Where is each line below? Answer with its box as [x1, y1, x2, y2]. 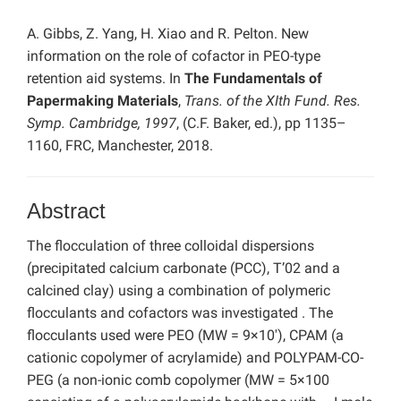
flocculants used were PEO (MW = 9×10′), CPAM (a [27, 327, 344, 345]
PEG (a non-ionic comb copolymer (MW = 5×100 [27, 371, 329, 389]
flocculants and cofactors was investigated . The [27, 304, 333, 322]
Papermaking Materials [27, 92, 178, 110]
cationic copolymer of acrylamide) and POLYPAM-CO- [27, 349, 363, 367]
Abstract [27, 199, 106, 224]
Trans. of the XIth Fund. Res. [184, 92, 361, 110]
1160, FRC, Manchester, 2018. [27, 137, 213, 155]
